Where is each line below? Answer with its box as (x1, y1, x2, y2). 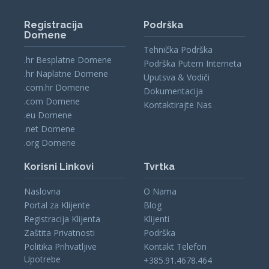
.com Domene (24, 95, 80, 107)
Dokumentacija (144, 85, 203, 97)
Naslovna (24, 185, 61, 197)
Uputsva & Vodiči (144, 71, 210, 83)
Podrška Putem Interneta (144, 57, 241, 69)
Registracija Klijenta (24, 213, 101, 225)
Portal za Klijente (24, 199, 91, 211)
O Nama (144, 185, 177, 197)
